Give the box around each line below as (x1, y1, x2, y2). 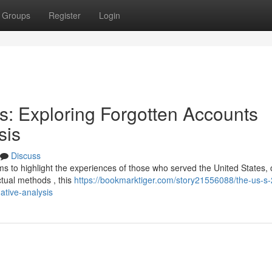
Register (49, 9, 81, 21)
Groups (2, 9, 30, 21)
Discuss (11, 149, 41, 161)
